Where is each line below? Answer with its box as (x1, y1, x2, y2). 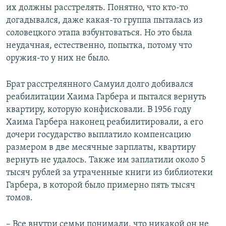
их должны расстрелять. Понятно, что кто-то (6, 3, 188, 13)
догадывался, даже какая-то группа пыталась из (6, 15, 203, 25)
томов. (6, 193, 33, 203)
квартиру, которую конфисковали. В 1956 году (6, 104, 191, 115)
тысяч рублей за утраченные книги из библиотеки (6, 167, 213, 178)
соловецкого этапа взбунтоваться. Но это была (6, 28, 192, 38)
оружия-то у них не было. (6, 53, 110, 63)
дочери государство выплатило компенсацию (6, 130, 191, 140)
